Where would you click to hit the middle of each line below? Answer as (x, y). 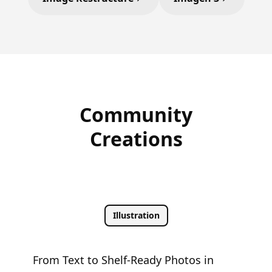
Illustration (136, 215)
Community (136, 114)
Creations (136, 139)
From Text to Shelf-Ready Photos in (123, 260)
